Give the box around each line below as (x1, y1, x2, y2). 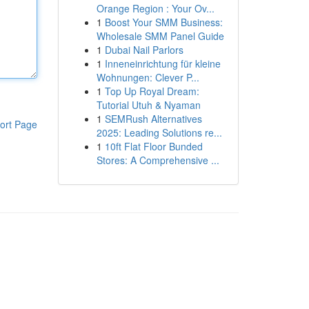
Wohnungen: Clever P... (96, 70, 199, 84)
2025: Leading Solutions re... (96, 126, 222, 139)
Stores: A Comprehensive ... (96, 153, 219, 167)
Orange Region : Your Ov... (96, 1, 215, 15)
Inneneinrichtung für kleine (104, 57, 221, 70)
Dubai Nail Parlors (104, 43, 183, 57)
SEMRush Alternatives (104, 112, 202, 126)
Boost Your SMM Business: (104, 15, 223, 29)
